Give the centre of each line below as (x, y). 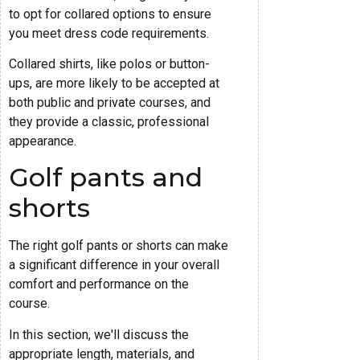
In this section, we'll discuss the (99, 334)
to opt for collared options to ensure (110, 14)
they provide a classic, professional (109, 122)
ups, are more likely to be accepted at (114, 83)
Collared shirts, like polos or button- (109, 64)
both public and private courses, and (110, 102)
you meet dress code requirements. (109, 33)
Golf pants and (106, 178)
